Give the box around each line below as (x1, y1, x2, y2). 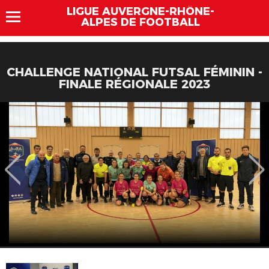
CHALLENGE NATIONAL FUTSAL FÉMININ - (7, 65, 262, 79)
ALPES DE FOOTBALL (81, 16, 200, 29)
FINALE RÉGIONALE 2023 (59, 77, 210, 91)
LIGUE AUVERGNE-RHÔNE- (67, 5, 214, 18)
